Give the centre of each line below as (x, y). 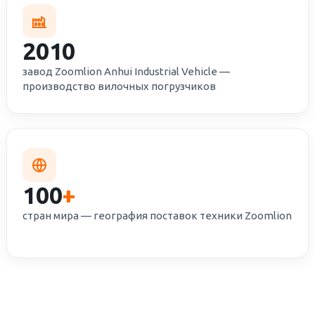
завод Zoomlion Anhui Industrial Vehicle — (127, 71)
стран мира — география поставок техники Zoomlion (157, 216)
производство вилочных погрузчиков (120, 86)
